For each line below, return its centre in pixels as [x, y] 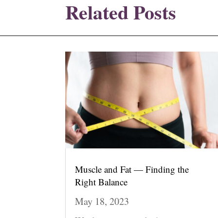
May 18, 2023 [102, 201]
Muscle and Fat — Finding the [132, 169]
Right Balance [101, 182]
